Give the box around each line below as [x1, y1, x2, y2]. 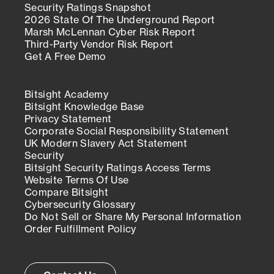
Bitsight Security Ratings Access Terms [24, 161, 211, 174]
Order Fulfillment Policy [24, 223, 136, 235]
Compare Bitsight [24, 186, 109, 198]
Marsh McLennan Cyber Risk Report [24, 26, 196, 38]
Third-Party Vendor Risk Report [24, 38, 174, 50]
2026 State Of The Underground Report [24, 13, 215, 26]
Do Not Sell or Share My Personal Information [24, 210, 242, 223]
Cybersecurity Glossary [24, 198, 136, 210]
